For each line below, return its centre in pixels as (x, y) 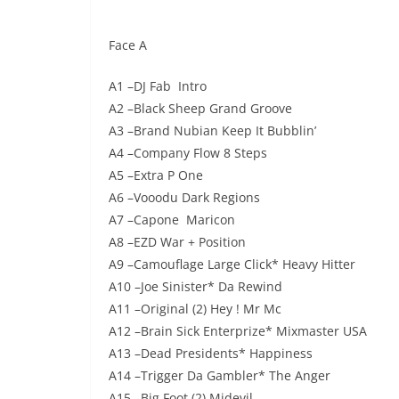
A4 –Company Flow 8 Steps (188, 153)
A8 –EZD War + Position (177, 242)
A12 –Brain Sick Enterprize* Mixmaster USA (238, 331)
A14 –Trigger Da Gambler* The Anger (220, 376)
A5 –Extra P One (156, 175)
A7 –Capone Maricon (172, 220)
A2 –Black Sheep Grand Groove (200, 109)
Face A (128, 45)
